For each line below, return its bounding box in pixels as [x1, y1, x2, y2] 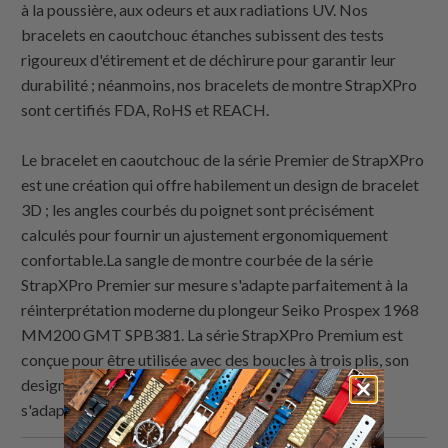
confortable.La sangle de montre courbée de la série [21, 250, 374, 270]
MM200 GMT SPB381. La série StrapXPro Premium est [21, 325, 404, 345]
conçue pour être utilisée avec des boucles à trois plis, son [21, 350, 410, 370]
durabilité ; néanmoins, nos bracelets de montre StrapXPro [21, 75, 418, 95]
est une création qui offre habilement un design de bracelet [21, 175, 420, 195]
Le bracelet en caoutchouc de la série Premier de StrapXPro [21, 150, 425, 170]
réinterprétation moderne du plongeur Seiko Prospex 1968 [21, 300, 420, 320]
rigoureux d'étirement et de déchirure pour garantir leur [21, 50, 397, 70]
